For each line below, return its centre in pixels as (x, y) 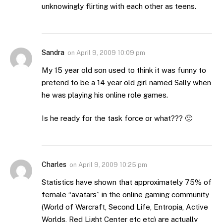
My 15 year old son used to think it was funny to (124, 70)
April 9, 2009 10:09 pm (111, 53)
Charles (54, 165)
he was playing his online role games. (105, 95)
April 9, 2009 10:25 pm (113, 165)
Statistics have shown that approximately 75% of (127, 182)
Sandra (53, 52)
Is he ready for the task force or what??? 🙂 (117, 118)
